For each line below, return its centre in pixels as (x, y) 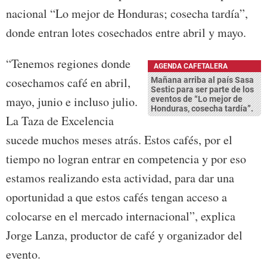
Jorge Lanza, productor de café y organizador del (124, 235)
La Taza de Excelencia (60, 121)
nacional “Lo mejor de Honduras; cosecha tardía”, (127, 14)
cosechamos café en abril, (68, 83)
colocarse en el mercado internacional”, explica (121, 216)
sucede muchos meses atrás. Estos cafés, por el (119, 140)
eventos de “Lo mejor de (197, 99)
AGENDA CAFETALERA (191, 66)
